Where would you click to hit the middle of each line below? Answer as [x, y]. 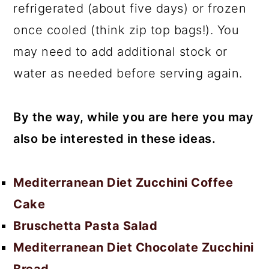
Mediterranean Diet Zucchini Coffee [123, 183]
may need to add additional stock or [120, 52]
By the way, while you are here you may [134, 117]
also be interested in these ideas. [115, 139]
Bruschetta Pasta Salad [86, 226]
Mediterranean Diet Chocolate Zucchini [134, 247]
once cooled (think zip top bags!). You [126, 30]
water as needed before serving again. [128, 73]
